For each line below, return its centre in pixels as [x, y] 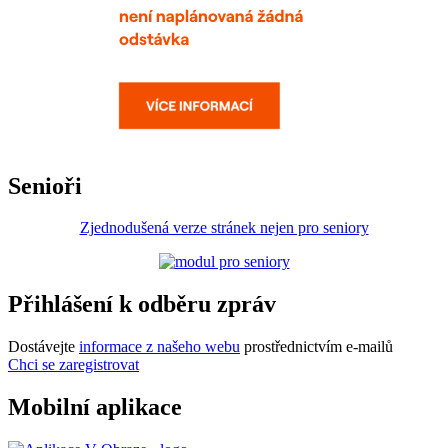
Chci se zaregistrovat [73, 365]
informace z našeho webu [159, 347]
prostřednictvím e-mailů [316, 347]
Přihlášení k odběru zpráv [142, 304]
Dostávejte [43, 347]
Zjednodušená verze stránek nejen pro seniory [224, 228]
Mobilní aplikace [95, 407]
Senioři [45, 185]
